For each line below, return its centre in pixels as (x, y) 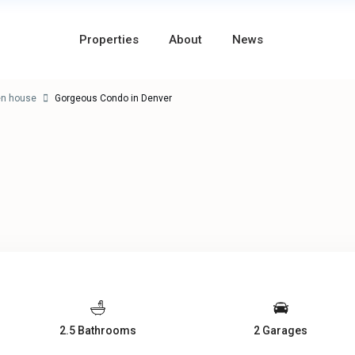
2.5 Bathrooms (97, 331)
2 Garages (281, 331)
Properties (109, 40)
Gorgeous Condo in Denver (113, 99)
